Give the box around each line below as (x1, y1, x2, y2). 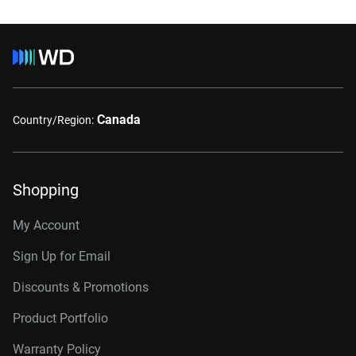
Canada (97, 112, 141, 127)
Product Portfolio (13, 311, 108, 326)
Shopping (13, 180, 79, 199)
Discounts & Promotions (13, 280, 149, 295)
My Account (13, 218, 79, 233)
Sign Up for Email (13, 249, 110, 264)
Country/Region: (13, 113, 94, 126)
